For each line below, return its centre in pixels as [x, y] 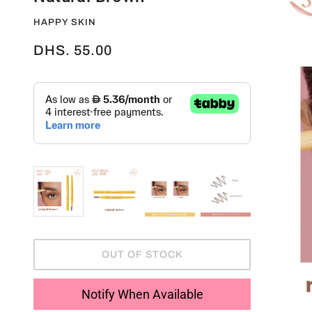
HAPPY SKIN [65, 22]
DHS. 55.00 [73, 50]
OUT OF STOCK [142, 255]
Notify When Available [142, 294]
